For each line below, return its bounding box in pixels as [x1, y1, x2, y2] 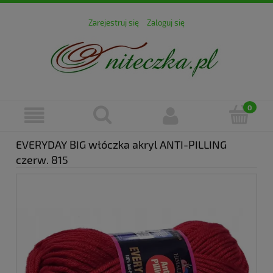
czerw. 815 [16, 153, 68, 167]
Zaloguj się [147, 18, 185, 28]
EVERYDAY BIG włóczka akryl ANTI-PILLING [16, 138, 227, 152]
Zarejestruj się [88, 18, 139, 28]
